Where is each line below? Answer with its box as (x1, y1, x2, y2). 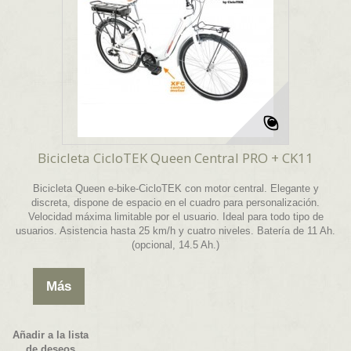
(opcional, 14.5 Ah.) (132, 239, 219, 251)
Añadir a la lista (13, 329, 89, 342)
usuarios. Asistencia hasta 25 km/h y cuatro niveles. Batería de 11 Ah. (16, 225, 335, 237)
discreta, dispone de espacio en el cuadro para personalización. (31, 197, 320, 209)
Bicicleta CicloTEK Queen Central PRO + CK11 (38, 149, 313, 168)
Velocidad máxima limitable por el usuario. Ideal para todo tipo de (27, 211, 324, 223)
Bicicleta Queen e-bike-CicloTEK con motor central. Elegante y (32, 183, 319, 195)
